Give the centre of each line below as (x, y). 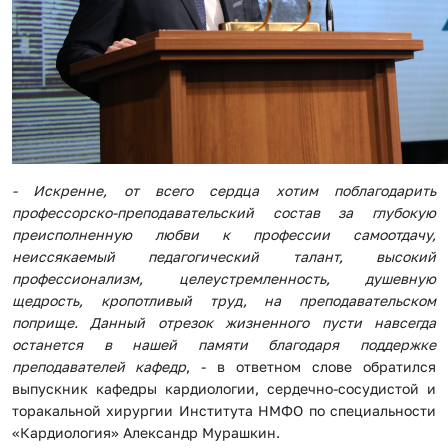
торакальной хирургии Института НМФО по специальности (224, 411)
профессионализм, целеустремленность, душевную (224, 279)
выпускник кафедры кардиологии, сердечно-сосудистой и (224, 389)
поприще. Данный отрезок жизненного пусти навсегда (224, 323)
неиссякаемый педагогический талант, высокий (224, 257)
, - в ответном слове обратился (311, 367)
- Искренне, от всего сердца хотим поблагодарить (224, 191)
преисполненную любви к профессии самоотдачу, (224, 235)
